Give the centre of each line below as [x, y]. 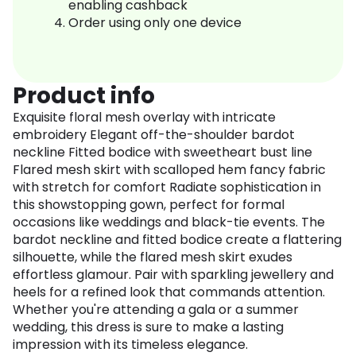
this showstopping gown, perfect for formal [149, 205]
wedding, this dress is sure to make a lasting [148, 327]
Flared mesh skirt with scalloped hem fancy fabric [169, 170]
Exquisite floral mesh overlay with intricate [144, 118]
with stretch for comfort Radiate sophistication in [167, 188]
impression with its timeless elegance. [130, 345]
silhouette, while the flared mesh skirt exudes [153, 257]
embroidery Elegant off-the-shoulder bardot [154, 135]
